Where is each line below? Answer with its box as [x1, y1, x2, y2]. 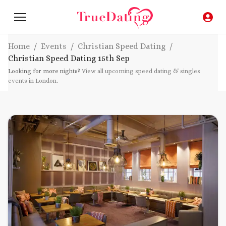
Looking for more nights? [8, 68, 80, 75]
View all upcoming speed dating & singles [82, 68, 200, 75]
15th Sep [98, 53, 130, 64]
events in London [8, 77, 56, 85]
